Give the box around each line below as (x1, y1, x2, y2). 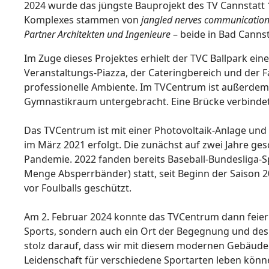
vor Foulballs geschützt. (24, 181, 132, 195)
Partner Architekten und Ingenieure (24, 28, 171, 41)
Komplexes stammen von (24, 13, 142, 26)
